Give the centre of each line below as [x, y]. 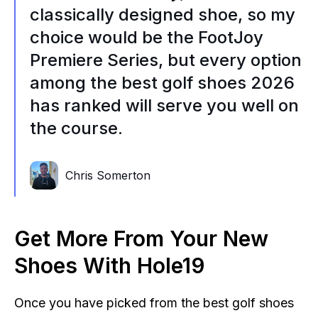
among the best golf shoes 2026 [162, 83]
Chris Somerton [108, 175]
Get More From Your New [141, 238]
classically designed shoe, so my [163, 15]
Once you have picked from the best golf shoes [154, 303]
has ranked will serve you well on [164, 105]
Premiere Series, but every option [166, 60]
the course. [76, 128]
